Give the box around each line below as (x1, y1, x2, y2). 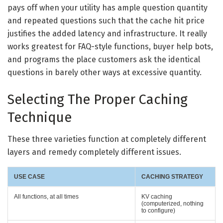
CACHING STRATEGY (141, 173, 203, 181)
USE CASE (14, 173, 45, 181)
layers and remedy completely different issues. (7, 147, 181, 157)
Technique (7, 109, 72, 125)
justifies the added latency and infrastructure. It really (7, 28, 207, 38)
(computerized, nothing (141, 200, 204, 208)
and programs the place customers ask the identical (7, 54, 200, 64)
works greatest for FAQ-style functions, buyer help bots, (7, 41, 213, 51)
